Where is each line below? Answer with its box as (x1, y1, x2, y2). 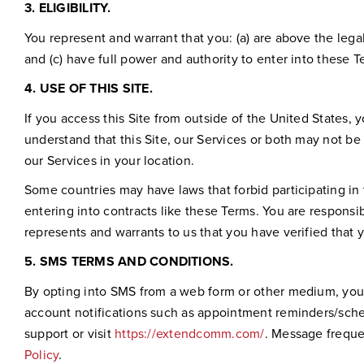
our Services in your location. (24, 150, 195, 169)
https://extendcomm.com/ (115, 323, 265, 342)
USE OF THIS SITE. (39, 78, 153, 97)
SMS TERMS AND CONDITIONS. (39, 251, 234, 271)
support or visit (24, 323, 115, 342)
